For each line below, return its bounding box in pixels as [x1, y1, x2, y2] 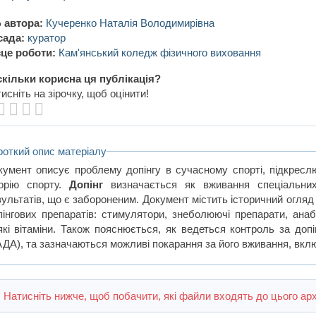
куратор [28, 31, 66, 44]
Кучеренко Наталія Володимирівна [46, 16, 214, 29]
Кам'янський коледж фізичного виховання [59, 46, 261, 59]
